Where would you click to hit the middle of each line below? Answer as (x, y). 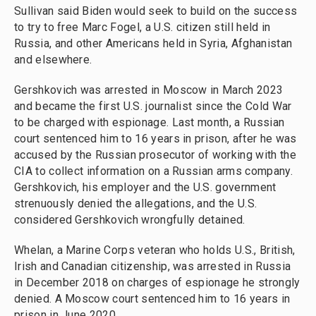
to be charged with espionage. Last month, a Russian (150, 123)
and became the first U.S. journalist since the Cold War (153, 107)
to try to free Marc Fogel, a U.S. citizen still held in (142, 28)
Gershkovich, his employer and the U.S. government (145, 188)
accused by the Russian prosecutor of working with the (155, 155)
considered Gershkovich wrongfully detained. (130, 220)
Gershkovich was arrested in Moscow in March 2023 (149, 90)
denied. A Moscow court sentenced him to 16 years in (152, 299)
